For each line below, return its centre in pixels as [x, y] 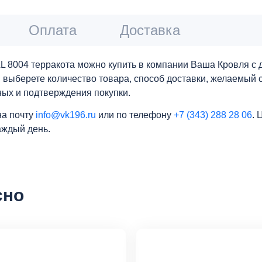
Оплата [53, 30]
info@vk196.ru [66, 115]
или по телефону [135, 115]
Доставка [150, 30]
